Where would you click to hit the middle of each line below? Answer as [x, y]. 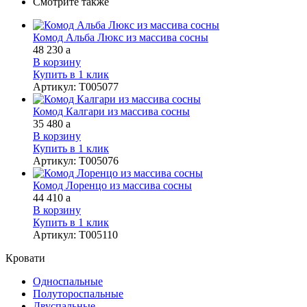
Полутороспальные [78, 293]
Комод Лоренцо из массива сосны [112, 185]
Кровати [25, 258]
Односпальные [68, 281]
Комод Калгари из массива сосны [111, 111]
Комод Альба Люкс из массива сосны [121, 37]
